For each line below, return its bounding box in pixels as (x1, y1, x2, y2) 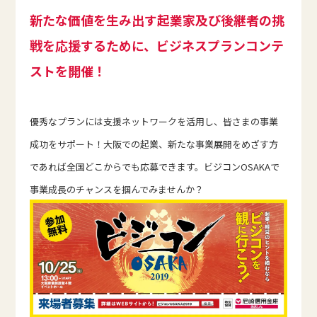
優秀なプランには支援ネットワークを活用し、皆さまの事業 (30, 115, 279, 129)
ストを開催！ (30, 62, 107, 81)
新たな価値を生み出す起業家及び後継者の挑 (30, 11, 285, 30)
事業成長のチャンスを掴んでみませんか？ (30, 183, 204, 197)
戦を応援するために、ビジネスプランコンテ (30, 36, 284, 55)
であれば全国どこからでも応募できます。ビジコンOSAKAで (30, 160, 280, 174)
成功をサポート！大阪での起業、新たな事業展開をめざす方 (30, 137, 279, 151)
